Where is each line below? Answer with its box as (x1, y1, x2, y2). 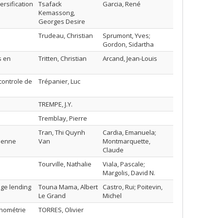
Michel (103, 191, 122, 200)
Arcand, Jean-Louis (103, 54, 157, 63)
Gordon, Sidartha (103, 40, 154, 49)
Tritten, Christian (38, 54, 87, 63)
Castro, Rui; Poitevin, (103, 182, 163, 191)
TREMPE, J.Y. (38, 100, 73, 109)
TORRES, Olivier (38, 205, 84, 214)
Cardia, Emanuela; (103, 128, 156, 137)
